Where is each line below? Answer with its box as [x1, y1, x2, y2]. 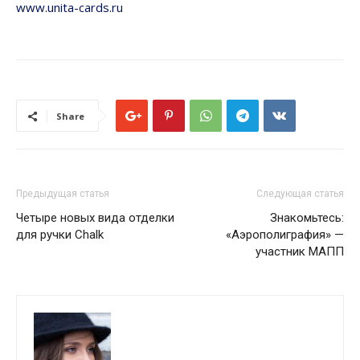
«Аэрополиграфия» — [226, 227, 344, 243]
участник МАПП [256, 244, 344, 260]
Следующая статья [256, 188, 344, 200]
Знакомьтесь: [270, 211, 344, 226]
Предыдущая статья [16, 188, 109, 200]
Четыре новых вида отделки [16, 211, 174, 226]
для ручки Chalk [16, 227, 104, 243]
